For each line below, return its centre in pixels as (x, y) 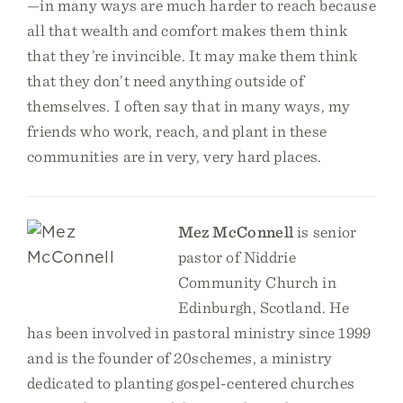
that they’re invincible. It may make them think (192, 55)
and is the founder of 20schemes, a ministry (180, 358)
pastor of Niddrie (237, 257)
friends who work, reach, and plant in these (177, 131)
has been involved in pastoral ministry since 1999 (199, 332)
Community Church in (257, 282)
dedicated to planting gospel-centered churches (191, 383)
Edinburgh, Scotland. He (264, 307)
